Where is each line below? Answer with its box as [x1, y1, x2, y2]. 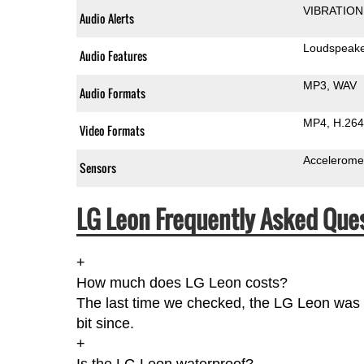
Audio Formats [79, 84, 145, 102]
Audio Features [79, 46, 147, 64]
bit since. [76, 314, 134, 331]
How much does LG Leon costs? [76, 274, 288, 291]
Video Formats [79, 121, 145, 139]
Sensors [79, 158, 116, 176]
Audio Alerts [79, 9, 134, 27]
